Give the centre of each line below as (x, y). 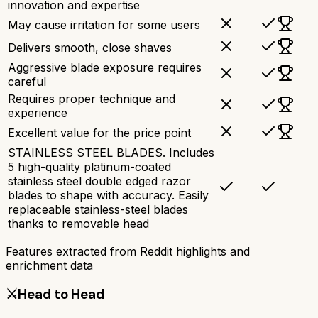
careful (27, 81)
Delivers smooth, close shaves (90, 47)
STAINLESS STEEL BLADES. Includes (111, 152)
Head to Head (61, 295)
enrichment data (49, 265)
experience (38, 113)
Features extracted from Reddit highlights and (128, 251)
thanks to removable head (78, 223)
